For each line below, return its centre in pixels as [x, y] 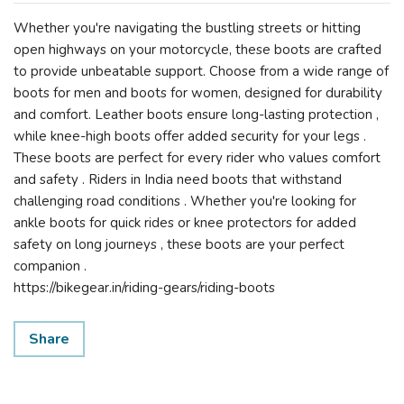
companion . [50, 266]
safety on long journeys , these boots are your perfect [179, 244]
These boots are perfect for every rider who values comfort [197, 158]
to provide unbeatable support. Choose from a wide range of [201, 71]
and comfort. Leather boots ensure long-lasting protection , [196, 115]
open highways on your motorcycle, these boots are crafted [197, 50]
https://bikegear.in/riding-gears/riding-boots [144, 288]
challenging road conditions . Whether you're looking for [185, 201]
